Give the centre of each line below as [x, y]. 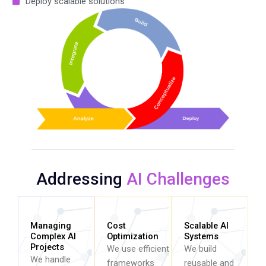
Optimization [133, 237]
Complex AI [53, 237]
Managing [51, 226]
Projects [47, 247]
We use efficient [138, 249]
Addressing [81, 179]
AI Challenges [178, 179]
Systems [201, 237]
